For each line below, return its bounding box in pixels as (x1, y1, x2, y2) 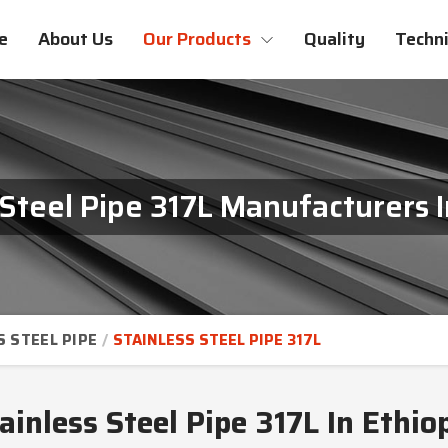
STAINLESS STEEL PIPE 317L (113, 328, 322, 352)
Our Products (143, 25, 255, 53)
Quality (304, 25, 365, 53)
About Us (38, 25, 113, 53)
